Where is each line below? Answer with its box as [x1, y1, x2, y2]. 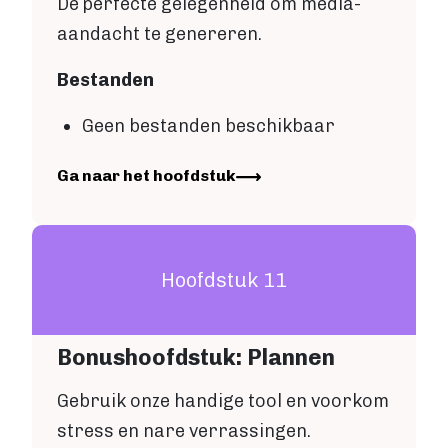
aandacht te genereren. [57, 23, 262, 46]
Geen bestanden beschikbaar [82, 115, 335, 138]
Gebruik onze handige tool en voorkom [57, 390, 389, 413]
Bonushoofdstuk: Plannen [57, 344, 335, 372]
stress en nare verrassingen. [57, 420, 311, 443]
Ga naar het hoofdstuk [57, 166, 236, 186]
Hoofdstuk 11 [161, 268, 287, 293]
